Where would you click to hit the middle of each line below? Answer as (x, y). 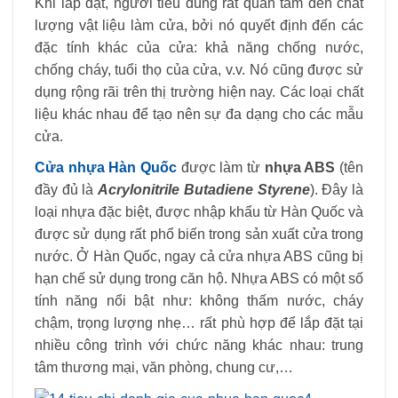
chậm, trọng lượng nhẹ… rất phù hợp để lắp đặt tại (199, 322)
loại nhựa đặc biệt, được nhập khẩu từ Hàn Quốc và (199, 211)
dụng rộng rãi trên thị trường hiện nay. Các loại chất (199, 92)
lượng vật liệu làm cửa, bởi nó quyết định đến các (199, 26)
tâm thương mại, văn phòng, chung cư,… (164, 367)
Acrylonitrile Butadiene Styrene (204, 189)
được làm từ (221, 167)
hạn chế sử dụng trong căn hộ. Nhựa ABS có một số (199, 278)
